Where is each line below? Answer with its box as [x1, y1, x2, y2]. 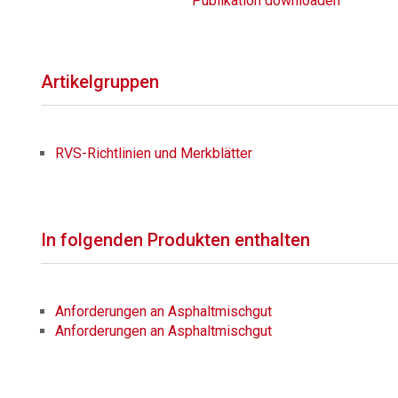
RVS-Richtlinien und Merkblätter [55, 145, 253, 162]
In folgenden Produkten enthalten [41, 229, 311, 251]
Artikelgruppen [41, 71, 160, 92]
